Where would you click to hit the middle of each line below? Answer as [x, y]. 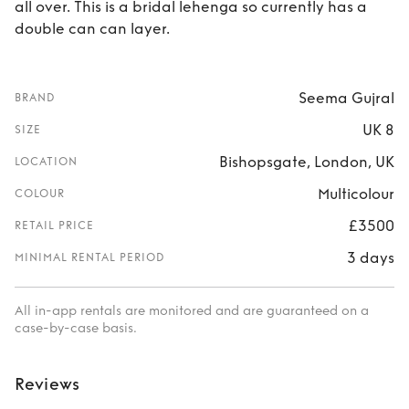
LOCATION [46, 162]
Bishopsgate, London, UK [307, 162]
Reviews [47, 384]
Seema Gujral [346, 98]
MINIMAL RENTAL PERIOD [90, 257]
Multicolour [356, 194]
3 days [371, 257]
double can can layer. [92, 29]
